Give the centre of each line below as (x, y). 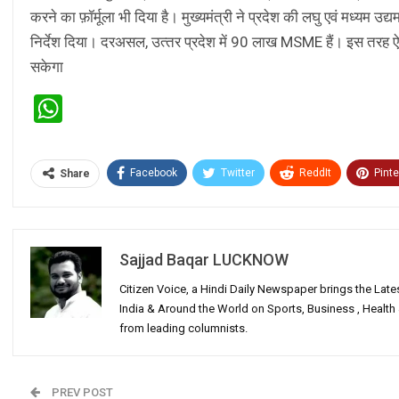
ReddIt (315, 173)
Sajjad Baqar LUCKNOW (204, 260)
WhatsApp (126, 109)
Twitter (238, 173)
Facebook (154, 173)
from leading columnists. (183, 329)
